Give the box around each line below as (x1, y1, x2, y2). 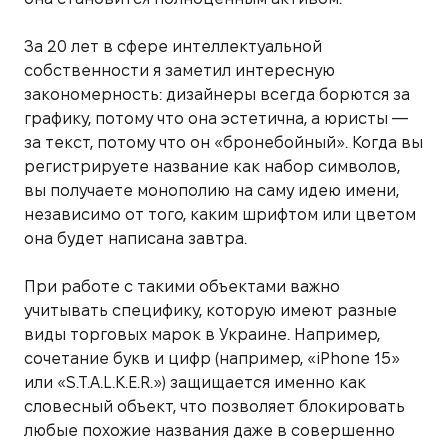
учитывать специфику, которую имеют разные (24, 301, 397, 319)
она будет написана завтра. (24, 229, 247, 247)
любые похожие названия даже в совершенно (24, 421, 395, 439)
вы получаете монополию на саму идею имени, (24, 181, 399, 199)
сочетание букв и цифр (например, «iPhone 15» (24, 349, 400, 367)
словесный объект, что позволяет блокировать (24, 397, 405, 415)
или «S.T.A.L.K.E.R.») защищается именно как (24, 373, 366, 391)
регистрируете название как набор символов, (24, 157, 400, 175)
